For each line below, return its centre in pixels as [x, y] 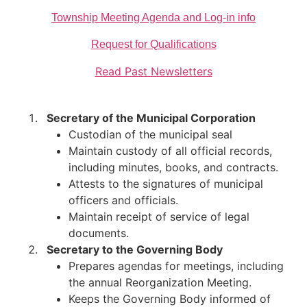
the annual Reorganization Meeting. [160, 282]
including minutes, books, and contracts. [173, 167]
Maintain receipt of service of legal [159, 217]
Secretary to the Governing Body [132, 249]
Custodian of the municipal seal [150, 134]
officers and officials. [123, 200]
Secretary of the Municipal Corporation [148, 118]
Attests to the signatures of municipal [166, 184]
